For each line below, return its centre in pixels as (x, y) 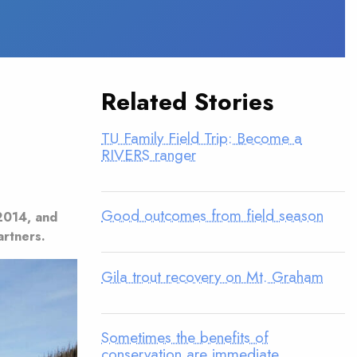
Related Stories (187, 101)
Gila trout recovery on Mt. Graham (212, 276)
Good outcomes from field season (212, 216)
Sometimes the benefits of (185, 337)
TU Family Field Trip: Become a (202, 137)
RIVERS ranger (149, 154)
